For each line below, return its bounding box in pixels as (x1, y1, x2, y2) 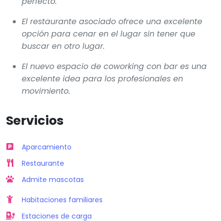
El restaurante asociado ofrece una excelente (22, 15, 202, 27)
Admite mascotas (22, 174, 84, 184)
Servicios (6, 111, 64, 129)
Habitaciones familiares (22, 194, 103, 205)
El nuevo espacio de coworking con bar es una (22, 60, 207, 72)
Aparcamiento (22, 142, 72, 152)
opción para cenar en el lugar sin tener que (22, 28, 195, 39)
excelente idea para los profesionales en (22, 73, 183, 84)
